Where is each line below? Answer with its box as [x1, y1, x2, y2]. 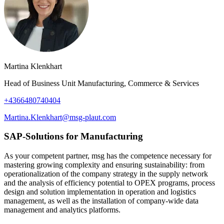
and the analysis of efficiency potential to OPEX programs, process [4, 178, 215, 187]
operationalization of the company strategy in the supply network [4, 169, 208, 178]
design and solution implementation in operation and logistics [4, 187, 196, 196]
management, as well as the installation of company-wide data [4, 196, 198, 205]
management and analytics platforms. [4, 205, 120, 214]
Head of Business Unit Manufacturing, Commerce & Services [4, 78, 199, 87]
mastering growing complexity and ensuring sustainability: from [4, 160, 204, 169]
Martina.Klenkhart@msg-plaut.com [4, 112, 116, 121]
